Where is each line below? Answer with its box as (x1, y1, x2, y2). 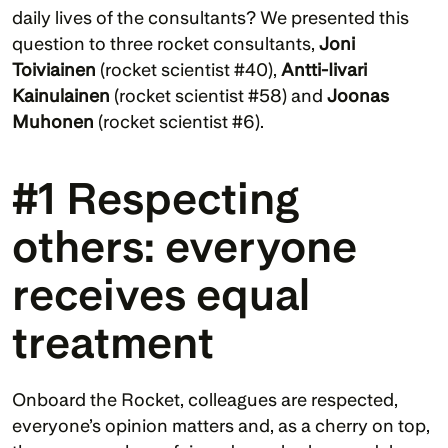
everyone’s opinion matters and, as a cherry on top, (12, 414, 430, 436)
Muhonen (12, 110, 98, 132)
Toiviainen (12, 58, 100, 80)
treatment (12, 315, 214, 369)
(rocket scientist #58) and (114, 84, 327, 106)
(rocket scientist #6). (98, 110, 264, 132)
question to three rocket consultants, (12, 32, 319, 54)
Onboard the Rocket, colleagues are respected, (12, 388, 398, 410)
